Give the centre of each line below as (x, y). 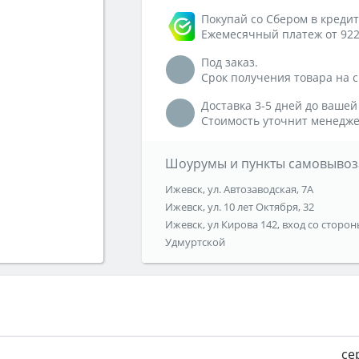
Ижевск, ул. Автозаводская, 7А (239, 190)
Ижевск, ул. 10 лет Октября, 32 (239, 207)
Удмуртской (195, 242)
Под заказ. (230, 63)
